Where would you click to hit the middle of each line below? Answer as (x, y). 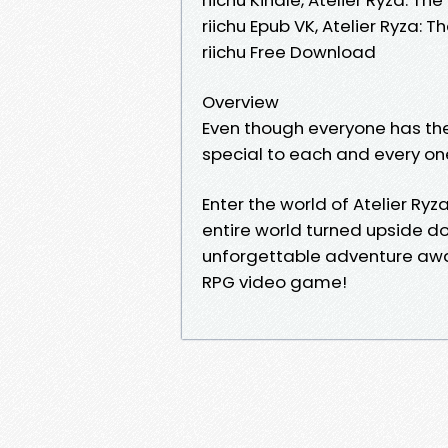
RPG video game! (274, 281)
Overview (240, 101)
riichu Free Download (289, 51)
